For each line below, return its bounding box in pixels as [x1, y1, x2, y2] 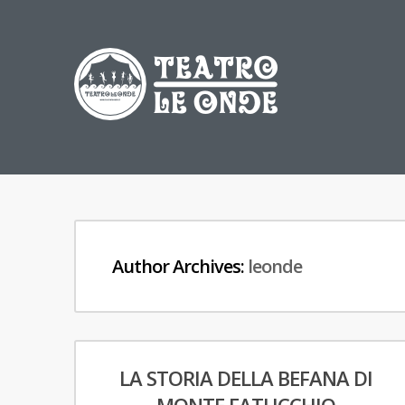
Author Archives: [112, 254, 248, 278]
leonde [248, 254, 302, 278]
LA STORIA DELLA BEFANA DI [119, 364, 372, 391]
